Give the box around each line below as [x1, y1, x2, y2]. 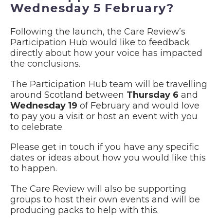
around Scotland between [10, 89, 127, 100]
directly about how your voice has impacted [10, 47, 202, 58]
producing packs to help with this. [10, 205, 159, 216]
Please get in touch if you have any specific [10, 142, 199, 153]
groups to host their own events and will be [10, 194, 200, 205]
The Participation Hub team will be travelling [10, 78, 207, 90]
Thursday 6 [127, 89, 179, 100]
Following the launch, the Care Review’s [10, 26, 185, 37]
